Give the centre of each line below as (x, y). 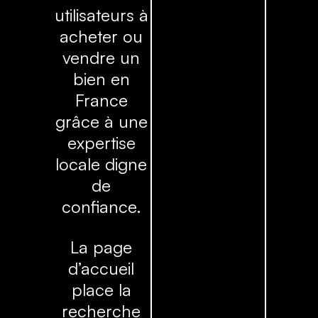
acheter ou (102, 37)
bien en (101, 79)
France (101, 100)
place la (101, 289)
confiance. (101, 207)
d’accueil (102, 268)
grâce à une (101, 122)
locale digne (102, 164)
